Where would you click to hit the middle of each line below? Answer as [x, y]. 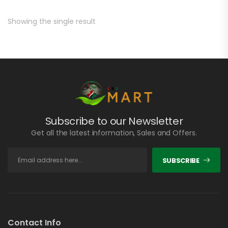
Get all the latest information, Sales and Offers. [114, 133]
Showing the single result [52, 22]
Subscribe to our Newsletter [114, 121]
